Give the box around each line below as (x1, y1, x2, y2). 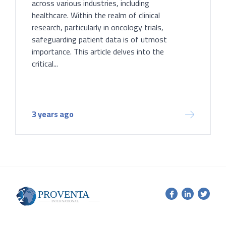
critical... (32, 55, 58, 71)
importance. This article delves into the (32, 43, 164, 59)
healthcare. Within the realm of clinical (32, 7, 160, 23)
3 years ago (32, 106, 74, 122)
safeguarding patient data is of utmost (32, 31, 167, 47)
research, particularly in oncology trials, (32, 19, 163, 35)
